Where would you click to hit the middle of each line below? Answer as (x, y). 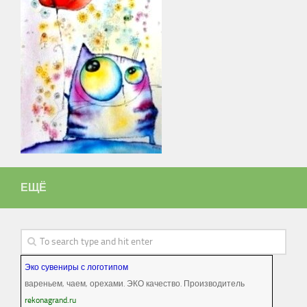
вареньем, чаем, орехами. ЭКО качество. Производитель (135, 284)
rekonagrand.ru (50, 300)
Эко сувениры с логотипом (76, 268)
